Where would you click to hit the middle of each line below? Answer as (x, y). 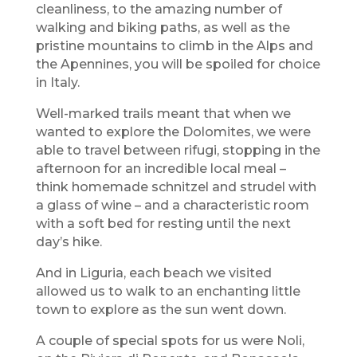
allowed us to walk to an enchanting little (168, 292)
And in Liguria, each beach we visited (153, 273)
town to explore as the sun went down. (161, 310)
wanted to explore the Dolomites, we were (173, 132)
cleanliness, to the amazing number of (159, 10)
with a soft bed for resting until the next (163, 224)
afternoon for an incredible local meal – (161, 169)
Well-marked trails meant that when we (163, 114)
